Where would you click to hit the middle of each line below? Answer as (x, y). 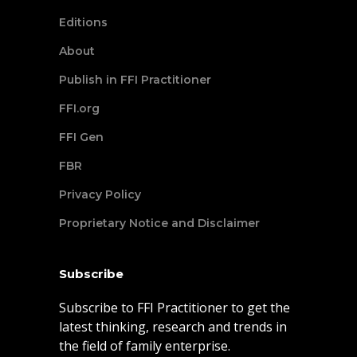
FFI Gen (81, 137)
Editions (83, 23)
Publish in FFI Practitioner (135, 80)
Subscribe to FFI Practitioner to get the (175, 308)
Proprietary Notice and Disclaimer (159, 224)
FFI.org (79, 109)
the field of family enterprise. (145, 346)
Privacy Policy (100, 195)
